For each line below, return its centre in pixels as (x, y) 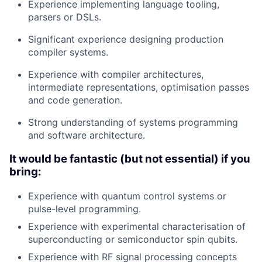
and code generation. (75, 100)
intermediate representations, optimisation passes (139, 87)
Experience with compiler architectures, (116, 75)
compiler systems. (68, 52)
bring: (25, 171)
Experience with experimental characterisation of (137, 226)
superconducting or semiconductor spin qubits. (133, 239)
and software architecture (85, 135)
